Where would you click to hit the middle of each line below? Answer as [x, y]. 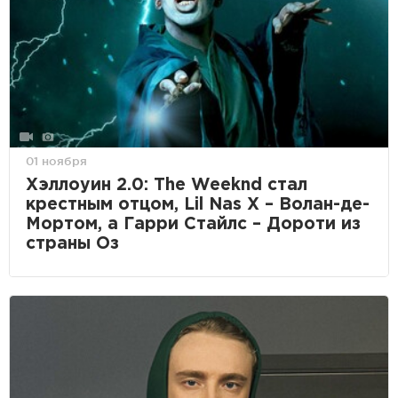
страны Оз [72, 243]
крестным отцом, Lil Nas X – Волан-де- [198, 204]
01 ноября [56, 160]
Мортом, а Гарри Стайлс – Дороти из [193, 224]
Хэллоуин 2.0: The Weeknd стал [167, 185]
